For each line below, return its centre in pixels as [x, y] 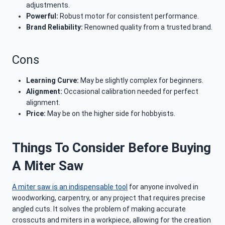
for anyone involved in [163, 187]
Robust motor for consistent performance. [129, 16]
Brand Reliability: [54, 27]
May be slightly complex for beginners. [141, 81]
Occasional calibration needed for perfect [130, 92]
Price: [36, 114]
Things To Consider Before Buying [111, 148]
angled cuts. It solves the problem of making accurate [99, 209]
